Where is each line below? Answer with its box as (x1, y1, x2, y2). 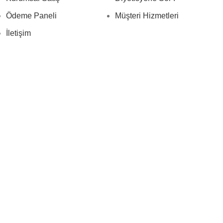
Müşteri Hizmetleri (115, 11, 179, 20)
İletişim (6, 29, 31, 37)
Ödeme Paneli (6, 11, 57, 20)
